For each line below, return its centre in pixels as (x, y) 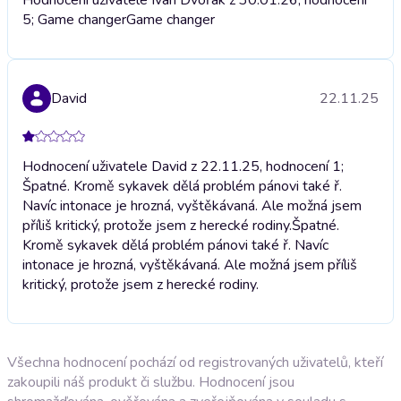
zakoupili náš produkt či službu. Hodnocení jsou (151, 382)
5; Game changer (74, 19)
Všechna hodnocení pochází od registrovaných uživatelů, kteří (195, 362)
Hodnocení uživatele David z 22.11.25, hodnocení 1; (183, 166)
